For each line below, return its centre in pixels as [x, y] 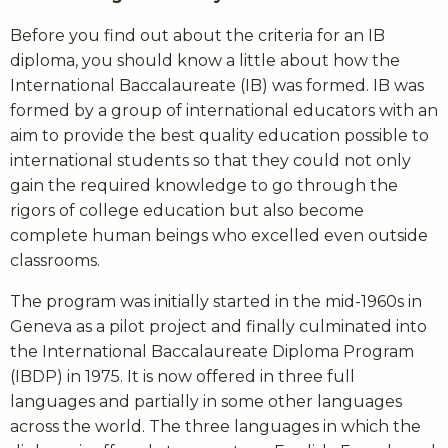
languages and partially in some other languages [206, 401]
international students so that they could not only [210, 160]
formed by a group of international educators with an [224, 110]
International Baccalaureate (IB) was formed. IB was [217, 85]
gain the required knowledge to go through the [204, 185]
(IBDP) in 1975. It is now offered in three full [182, 376]
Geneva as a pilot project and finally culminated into [218, 326]
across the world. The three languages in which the [215, 426]
